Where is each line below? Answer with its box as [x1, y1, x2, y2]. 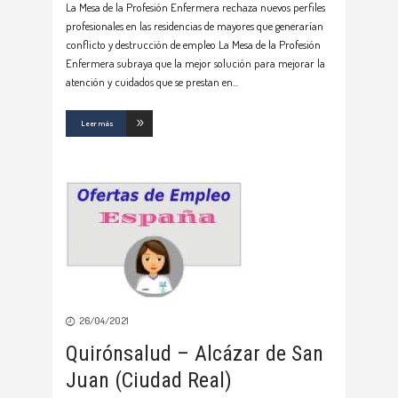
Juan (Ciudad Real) [66, 368, 232, 394]
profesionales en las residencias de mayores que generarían [66, 19, 323, 34]
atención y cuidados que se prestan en [66, 75, 233, 90]
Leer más [81, 118, 114, 129]
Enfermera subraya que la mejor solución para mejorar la [66, 56, 325, 71]
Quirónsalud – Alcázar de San [66, 341, 323, 367]
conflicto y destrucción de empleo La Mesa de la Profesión [66, 37, 321, 52]
